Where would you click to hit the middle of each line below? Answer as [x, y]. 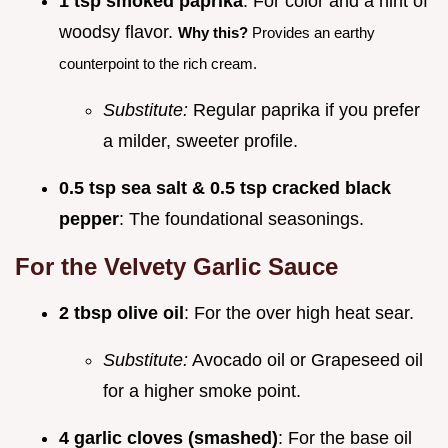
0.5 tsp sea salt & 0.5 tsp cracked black [225, 187]
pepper [89, 218]
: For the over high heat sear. [299, 312]
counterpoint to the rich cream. [158, 63]
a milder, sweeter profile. [200, 140]
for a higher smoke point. [202, 390]
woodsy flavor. [118, 31]
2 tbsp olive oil [121, 312]
